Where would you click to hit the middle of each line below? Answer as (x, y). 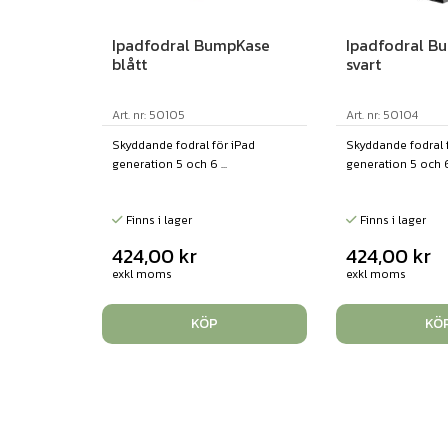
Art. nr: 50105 (148, 115)
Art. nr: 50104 (381, 115)
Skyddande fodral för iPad (183, 145)
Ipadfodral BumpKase (191, 45)
